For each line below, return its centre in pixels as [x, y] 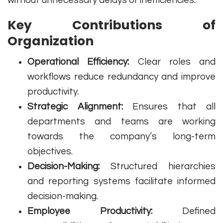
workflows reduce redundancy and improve [121, 77]
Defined [184, 211]
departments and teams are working [121, 122]
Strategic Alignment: [75, 107]
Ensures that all [169, 107]
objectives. [50, 152]
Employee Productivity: [90, 211]
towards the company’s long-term [121, 137]
